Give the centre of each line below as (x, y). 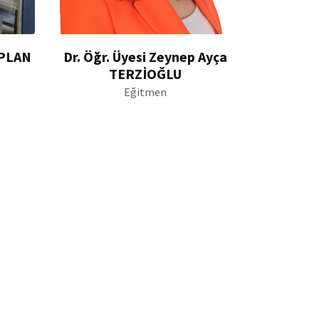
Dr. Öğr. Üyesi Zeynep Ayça (145, 56)
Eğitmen (145, 91)
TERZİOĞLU (145, 73)
